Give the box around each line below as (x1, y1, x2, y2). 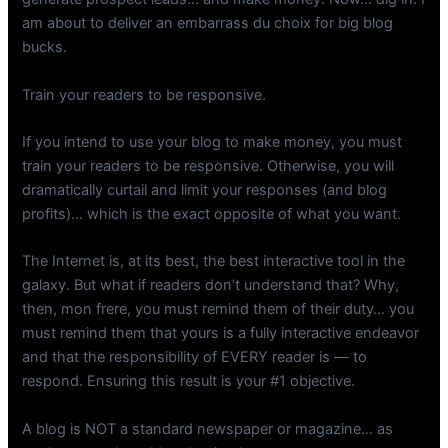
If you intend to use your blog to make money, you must (22, 133, 403, 152)
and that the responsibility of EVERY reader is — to (22, 348, 368, 367)
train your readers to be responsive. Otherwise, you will (22, 157, 395, 176)
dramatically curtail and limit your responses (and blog (22, 181, 388, 200)
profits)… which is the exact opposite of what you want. (22, 205, 402, 224)
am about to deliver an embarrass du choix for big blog (22, 14, 394, 33)
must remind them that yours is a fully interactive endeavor (22, 324, 420, 343)
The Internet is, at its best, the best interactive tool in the (22, 252, 406, 271)
